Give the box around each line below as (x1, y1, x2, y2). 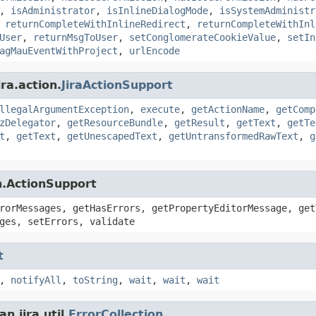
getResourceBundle (67, 116, 163, 128)
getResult (174, 116, 225, 128)
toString (73, 274, 118, 286)
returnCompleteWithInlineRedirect (5, 18, 186, 30)
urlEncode (129, 44, 180, 56)
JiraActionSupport (61, 78, 173, 92)
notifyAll (11, 274, 61, 286)
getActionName (191, 103, 265, 115)
